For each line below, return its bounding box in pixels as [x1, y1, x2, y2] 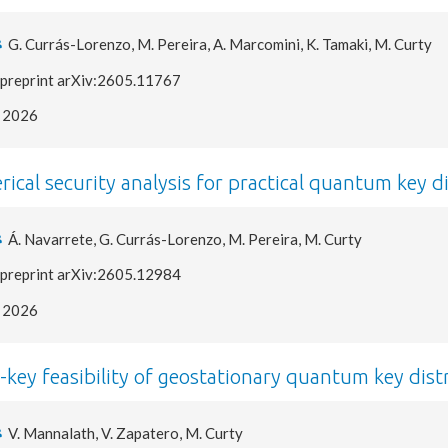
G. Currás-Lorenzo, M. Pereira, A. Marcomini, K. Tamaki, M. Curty [8, 35, 433, 53]
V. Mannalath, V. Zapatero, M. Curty [8, 424, 244, 442]
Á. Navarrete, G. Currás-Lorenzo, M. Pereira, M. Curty [8, 229, 363, 248]
